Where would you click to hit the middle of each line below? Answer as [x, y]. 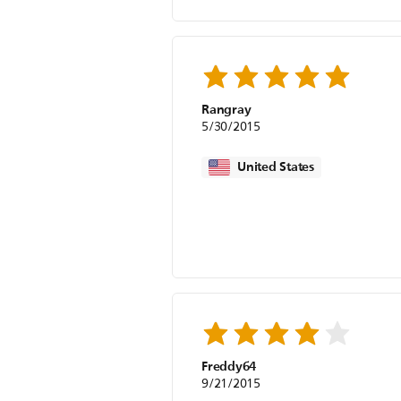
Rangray [226, 109]
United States [276, 167]
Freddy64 [229, 366]
